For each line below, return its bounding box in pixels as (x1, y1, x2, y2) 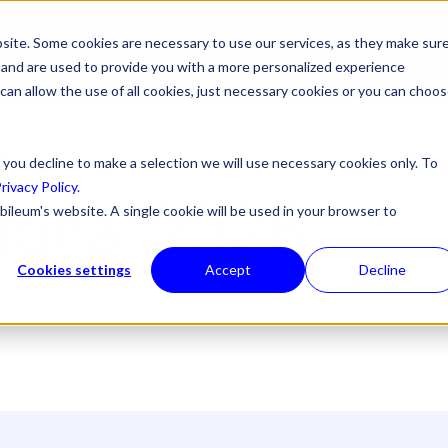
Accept (205, 260, 252, 278)
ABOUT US (226, 41, 289, 58)
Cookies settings (17, 260, 132, 278)
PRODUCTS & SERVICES (50, 41, 196, 58)
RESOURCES (319, 41, 395, 58)
